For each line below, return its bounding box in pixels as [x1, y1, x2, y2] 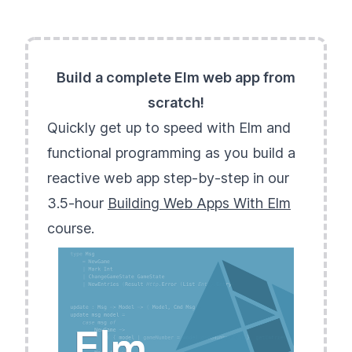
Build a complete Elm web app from [57, 69, 295, 86]
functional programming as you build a [47, 145, 295, 161]
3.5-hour [47, 195, 108, 211]
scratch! [148, 94, 204, 111]
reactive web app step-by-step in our [47, 170, 289, 186]
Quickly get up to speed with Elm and [47, 119, 291, 136]
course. [47, 220, 94, 236]
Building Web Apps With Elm [108, 195, 291, 211]
